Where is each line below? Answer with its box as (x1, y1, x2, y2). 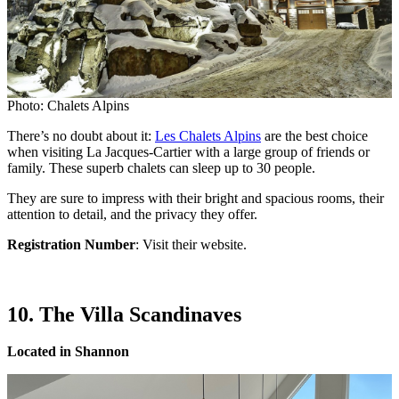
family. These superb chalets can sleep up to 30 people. (7, 159, 315, 175)
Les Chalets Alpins (155, 127, 261, 143)
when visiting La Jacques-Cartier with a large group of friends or (7, 143, 370, 159)
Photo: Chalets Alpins (7, 97, 129, 113)
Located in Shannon (7, 344, 129, 360)
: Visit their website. (135, 236, 247, 252)
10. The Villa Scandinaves (7, 302, 241, 326)
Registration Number (7, 236, 135, 252)
